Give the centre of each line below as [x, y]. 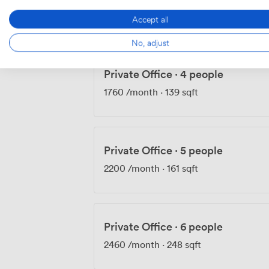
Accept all [150, 19]
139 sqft [182, 92]
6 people [201, 226]
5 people [201, 150]
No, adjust [150, 42]
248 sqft [184, 244]
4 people [202, 74]
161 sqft [183, 168]
